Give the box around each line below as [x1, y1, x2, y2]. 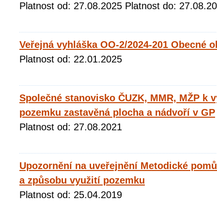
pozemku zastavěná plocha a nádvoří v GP [19, 107, 215, 118]
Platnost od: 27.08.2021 [19, 122, 128, 132]
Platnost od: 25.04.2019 [19, 189, 128, 200]
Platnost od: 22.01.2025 [19, 54, 128, 64]
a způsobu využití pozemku [19, 175, 145, 186]
